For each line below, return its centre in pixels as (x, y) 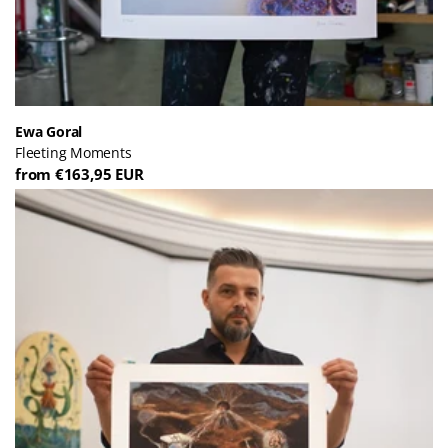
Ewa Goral (49, 131)
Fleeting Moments (73, 152)
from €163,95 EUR (79, 174)
